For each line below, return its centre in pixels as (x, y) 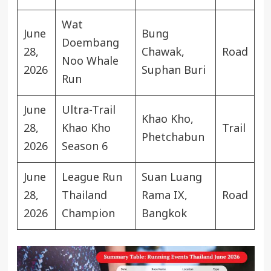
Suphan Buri (173, 70)
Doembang (90, 43)
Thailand (84, 195)
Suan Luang (171, 177)
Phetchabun (173, 137)
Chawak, (163, 52)
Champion (88, 214)
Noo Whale (90, 61)
